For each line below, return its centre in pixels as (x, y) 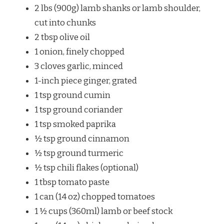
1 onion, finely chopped (79, 51)
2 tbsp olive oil (62, 37)
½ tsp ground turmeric (79, 153)
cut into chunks (65, 22)
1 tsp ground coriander (78, 109)
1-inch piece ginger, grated (86, 80)
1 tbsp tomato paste (72, 182)
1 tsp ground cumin (72, 95)
